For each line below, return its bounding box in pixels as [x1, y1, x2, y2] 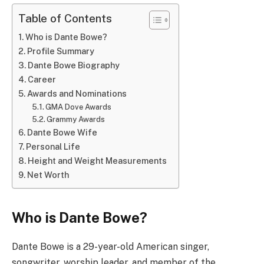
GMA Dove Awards [45, 103, 112, 111]
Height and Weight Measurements [27, 156, 167, 166]
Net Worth [27, 170, 69, 180]
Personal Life [25, 141, 80, 151]
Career [27, 74, 56, 84]
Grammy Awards [47, 115, 105, 124]
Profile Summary [27, 46, 94, 56]
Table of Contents [18, 12, 112, 25]
